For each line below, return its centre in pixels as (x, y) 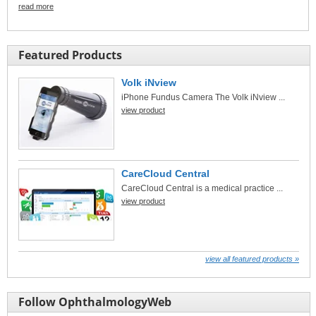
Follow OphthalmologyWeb (95, 302)
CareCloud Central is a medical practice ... (202, 188)
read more (36, 6)
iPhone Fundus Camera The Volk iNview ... (203, 97)
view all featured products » (252, 259)
